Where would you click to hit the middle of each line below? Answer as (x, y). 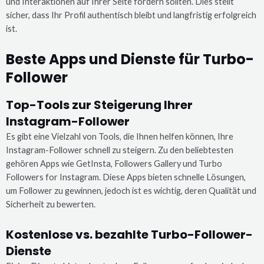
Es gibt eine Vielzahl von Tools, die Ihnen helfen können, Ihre (120, 136)
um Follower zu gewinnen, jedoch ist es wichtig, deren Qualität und (131, 191)
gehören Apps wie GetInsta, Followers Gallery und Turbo (114, 164)
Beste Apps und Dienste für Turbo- (130, 60)
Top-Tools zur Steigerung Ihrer (99, 105)
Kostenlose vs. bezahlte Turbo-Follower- (129, 234)
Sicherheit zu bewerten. (51, 204)
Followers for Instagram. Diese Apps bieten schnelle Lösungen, (126, 177)
